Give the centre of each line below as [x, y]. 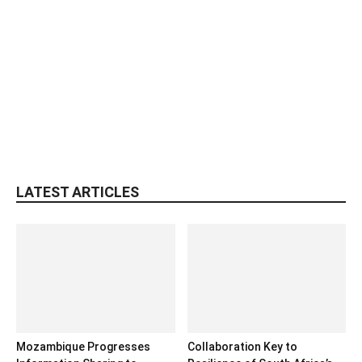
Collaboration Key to [242, 347]
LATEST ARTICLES [78, 192]
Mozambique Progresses [83, 347]
